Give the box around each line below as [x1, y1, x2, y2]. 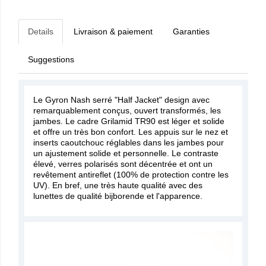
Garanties [173, 27, 210, 37]
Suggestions [28, 55, 74, 65]
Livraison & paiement [74, 27, 153, 37]
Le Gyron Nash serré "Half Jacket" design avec [33, 95, 210, 105]
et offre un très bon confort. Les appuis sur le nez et [33, 127, 228, 137]
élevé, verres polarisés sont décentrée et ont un [33, 159, 213, 169]
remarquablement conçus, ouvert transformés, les [33, 106, 221, 116]
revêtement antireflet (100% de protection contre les [33, 170, 229, 180]
